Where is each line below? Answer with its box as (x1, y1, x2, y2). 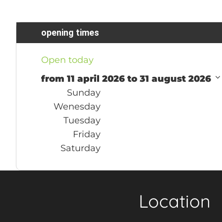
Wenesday (54, 101, 101, 112)
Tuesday (63, 114, 101, 126)
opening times (41, 27, 99, 38)
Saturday (60, 142, 101, 154)
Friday (73, 128, 101, 140)
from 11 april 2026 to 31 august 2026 (41, 73, 214, 84)
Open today (41, 54, 94, 65)
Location (138, 189, 211, 212)
